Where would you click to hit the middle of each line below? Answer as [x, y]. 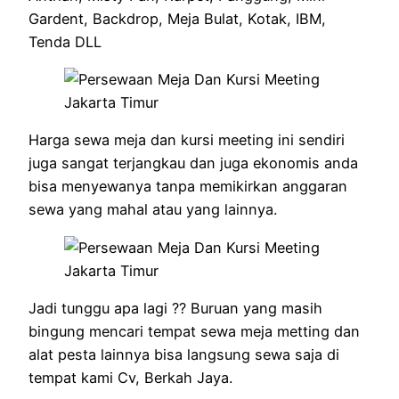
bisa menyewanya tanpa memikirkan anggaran [188, 187]
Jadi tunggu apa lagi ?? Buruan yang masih [175, 308]
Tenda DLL [65, 41]
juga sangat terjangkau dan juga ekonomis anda [193, 163]
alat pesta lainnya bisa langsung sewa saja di [184, 354]
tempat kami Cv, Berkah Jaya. [130, 377]
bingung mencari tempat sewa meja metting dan [194, 331]
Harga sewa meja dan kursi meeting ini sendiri [187, 140]
